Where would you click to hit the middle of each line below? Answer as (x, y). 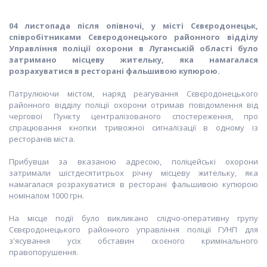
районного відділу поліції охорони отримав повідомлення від (133, 105)
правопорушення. (44, 252)
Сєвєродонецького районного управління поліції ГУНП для (133, 229)
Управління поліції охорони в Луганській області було (133, 48)
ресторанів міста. (42, 139)
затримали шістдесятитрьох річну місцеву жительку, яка (133, 173)
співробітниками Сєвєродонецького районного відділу (133, 37)
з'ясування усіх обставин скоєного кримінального (133, 241)
